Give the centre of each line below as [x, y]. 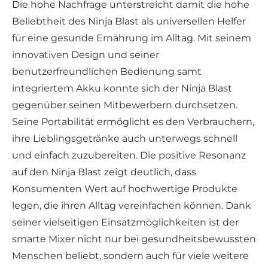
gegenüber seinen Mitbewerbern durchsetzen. [125, 105]
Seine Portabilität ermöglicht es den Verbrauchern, [133, 121]
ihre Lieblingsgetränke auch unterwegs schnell [125, 138]
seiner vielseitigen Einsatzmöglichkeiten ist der [125, 222]
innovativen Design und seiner [86, 54]
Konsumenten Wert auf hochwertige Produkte [125, 188]
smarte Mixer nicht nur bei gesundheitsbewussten [134, 239]
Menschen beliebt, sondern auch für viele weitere [130, 255]
